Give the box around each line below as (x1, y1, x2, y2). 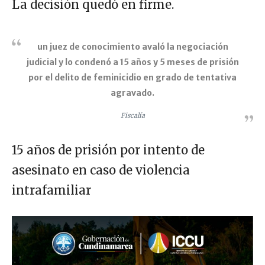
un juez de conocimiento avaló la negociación (37, 41, 228, 52)
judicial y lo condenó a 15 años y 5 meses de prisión (26, 56, 239, 67)
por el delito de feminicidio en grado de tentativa (28, 72, 237, 83)
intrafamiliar (12, 182, 91, 198)
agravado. (111, 87, 154, 98)
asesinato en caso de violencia (12, 162, 190, 177)
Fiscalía (120, 111, 145, 119)
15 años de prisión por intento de (12, 142, 205, 157)
